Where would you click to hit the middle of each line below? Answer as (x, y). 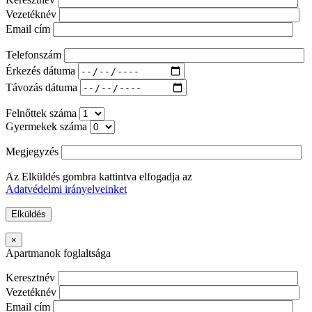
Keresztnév (32, 278)
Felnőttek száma (42, 114)
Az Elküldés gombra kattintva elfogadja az (99, 177)
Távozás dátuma (43, 87)
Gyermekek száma (48, 127)
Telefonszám (35, 55)
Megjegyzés (33, 152)
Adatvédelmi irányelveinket (66, 189)
